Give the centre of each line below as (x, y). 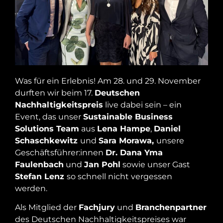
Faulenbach (39, 164)
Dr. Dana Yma (134, 152)
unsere (170, 140)
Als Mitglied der (47, 208)
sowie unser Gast (155, 164)
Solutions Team (47, 128)
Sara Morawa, (127, 140)
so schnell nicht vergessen (119, 176)
